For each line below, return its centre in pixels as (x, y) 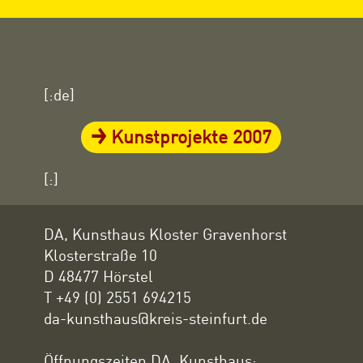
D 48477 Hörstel (98, 275)
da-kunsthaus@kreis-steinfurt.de (155, 318)
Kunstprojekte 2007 (192, 136)
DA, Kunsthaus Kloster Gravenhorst (165, 233)
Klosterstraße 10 (100, 254)
